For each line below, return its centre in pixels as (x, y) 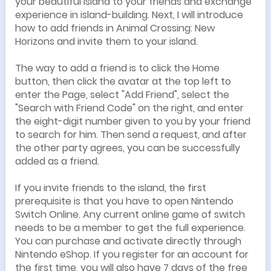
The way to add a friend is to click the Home (117, 68)
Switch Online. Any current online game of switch (130, 214)
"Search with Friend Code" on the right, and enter (129, 108)
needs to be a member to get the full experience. (130, 228)
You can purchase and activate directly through (128, 241)
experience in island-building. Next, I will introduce (129, 15)
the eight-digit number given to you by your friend (133, 121)
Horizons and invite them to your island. (106, 41)
